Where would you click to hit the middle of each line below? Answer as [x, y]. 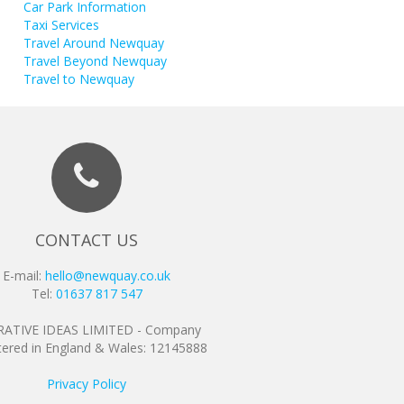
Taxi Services [61, 25]
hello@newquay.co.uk [108, 276]
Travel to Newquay [79, 79]
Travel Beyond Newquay [95, 61]
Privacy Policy [87, 384]
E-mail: [24, 276]
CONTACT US [87, 240]
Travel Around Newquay [94, 43]
